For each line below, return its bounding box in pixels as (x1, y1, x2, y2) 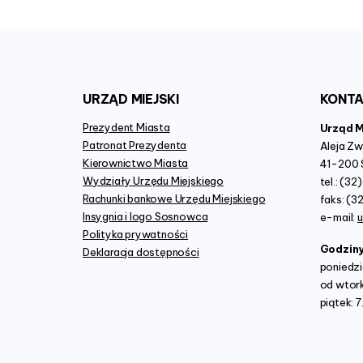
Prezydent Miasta (88, 121, 170, 135)
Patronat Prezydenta (88, 139, 187, 152)
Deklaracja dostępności (89, 246, 199, 259)
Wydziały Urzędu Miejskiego (92, 174, 224, 188)
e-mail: (319, 211, 357, 224)
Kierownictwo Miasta (89, 156, 189, 170)
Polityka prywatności (88, 228, 189, 241)
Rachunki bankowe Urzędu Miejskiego (88, 192, 266, 206)
